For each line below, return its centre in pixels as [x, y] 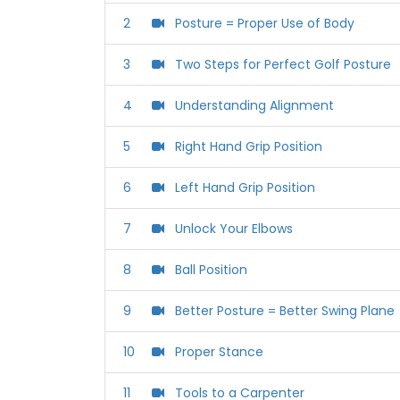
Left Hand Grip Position [245, 188]
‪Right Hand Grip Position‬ [249, 147]
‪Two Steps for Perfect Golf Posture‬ [283, 65]
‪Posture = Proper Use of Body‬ [265, 24]
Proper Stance [219, 352]
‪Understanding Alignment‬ [254, 106]
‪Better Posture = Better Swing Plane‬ [285, 311]
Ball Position [211, 270]
